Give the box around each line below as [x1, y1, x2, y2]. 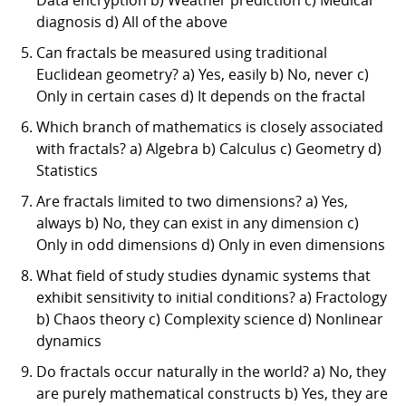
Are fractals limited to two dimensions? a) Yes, [36, 190, 348, 211]
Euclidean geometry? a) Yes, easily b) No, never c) [36, 63, 369, 84]
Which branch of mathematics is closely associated [36, 116, 383, 137]
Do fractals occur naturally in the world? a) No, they [36, 361, 386, 382]
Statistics [36, 159, 98, 180]
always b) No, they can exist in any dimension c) [36, 212, 359, 233]
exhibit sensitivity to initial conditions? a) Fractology [36, 286, 387, 307]
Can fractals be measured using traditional [36, 42, 327, 63]
